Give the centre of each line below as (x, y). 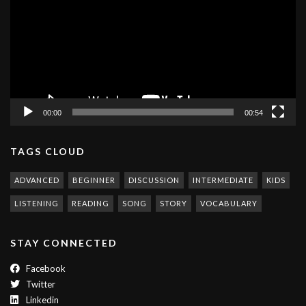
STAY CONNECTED (64, 242)
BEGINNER (94, 180)
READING (91, 203)
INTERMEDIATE (223, 180)
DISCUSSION (154, 180)
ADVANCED (37, 180)
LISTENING (37, 203)
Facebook (45, 268)
